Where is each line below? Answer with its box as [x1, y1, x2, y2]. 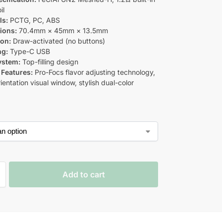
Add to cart [62, 169, 105, 179]
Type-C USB [8, 47, 51, 55]
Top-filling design [20, 57, 79, 66]
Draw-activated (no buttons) [11, 36, 106, 45]
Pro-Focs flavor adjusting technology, [33, 67, 156, 76]
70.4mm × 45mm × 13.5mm [17, 26, 109, 35]
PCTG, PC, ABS [8, 15, 60, 24]
